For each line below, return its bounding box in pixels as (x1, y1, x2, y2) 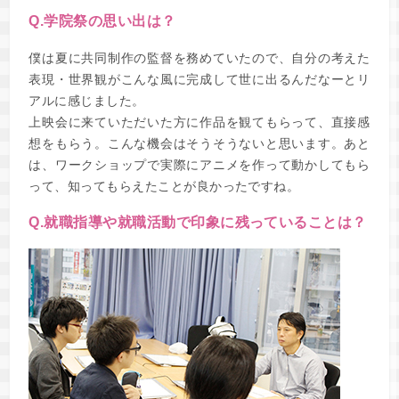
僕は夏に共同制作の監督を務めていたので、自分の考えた (28, 50, 370, 65)
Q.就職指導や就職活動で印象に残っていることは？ (28, 214, 367, 230)
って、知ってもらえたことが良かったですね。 (28, 178, 300, 193)
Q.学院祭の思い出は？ (28, 12, 176, 28)
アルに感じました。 (28, 93, 145, 108)
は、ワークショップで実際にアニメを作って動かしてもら (28, 157, 370, 172)
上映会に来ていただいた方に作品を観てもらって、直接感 (28, 114, 370, 129)
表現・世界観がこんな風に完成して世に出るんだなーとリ (28, 71, 370, 86)
